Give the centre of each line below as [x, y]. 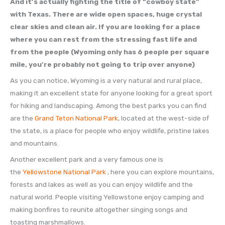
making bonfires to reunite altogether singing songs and [99, 209]
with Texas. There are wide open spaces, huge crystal [106, 14]
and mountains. [34, 143]
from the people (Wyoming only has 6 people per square [110, 52]
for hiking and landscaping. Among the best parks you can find [108, 105]
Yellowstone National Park [64, 172]
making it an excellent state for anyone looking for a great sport [111, 93]
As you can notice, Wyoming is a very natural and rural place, [106, 80]
